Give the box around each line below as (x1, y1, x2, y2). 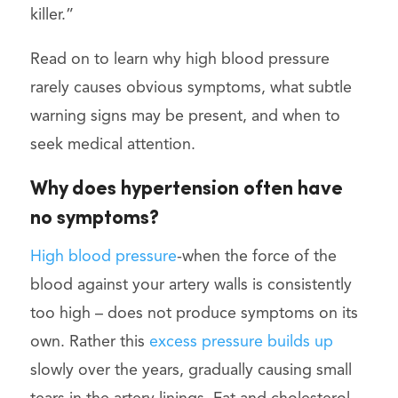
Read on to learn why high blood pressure (29, 51, 330, 68)
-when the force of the (176, 248, 337, 265)
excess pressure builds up (148, 333, 333, 350)
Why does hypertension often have (29, 179, 343, 200)
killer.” (29, 6, 74, 23)
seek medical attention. (29, 136, 195, 153)
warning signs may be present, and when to (29, 107, 340, 124)
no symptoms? (29, 208, 159, 229)
